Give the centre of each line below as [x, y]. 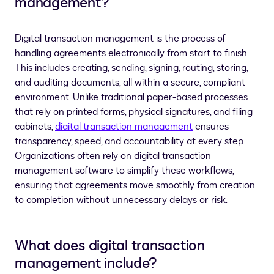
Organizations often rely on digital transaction [113, 156]
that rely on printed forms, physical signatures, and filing [134, 112]
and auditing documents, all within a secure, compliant [130, 83]
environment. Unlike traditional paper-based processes [131, 97]
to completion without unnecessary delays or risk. [121, 200]
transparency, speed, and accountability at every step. [130, 141]
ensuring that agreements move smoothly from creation [135, 185]
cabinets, [35, 127]
